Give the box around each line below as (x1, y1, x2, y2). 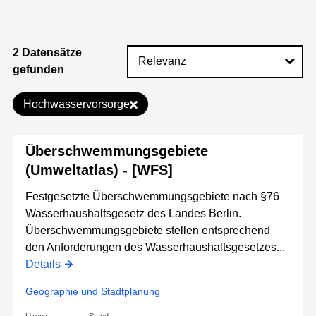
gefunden (13, 63, 64, 76)
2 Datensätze (13, 47, 82, 59)
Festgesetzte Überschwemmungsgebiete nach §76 (25, 190, 279, 203)
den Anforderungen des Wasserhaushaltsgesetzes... (25, 241, 285, 254)
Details (25, 258, 61, 271)
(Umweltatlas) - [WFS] (25, 162, 173, 178)
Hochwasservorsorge (23, 98, 130, 111)
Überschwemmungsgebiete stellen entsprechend (25, 224, 270, 237)
